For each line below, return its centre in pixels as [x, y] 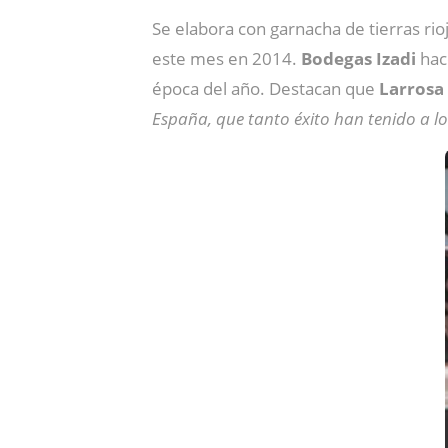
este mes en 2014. [226, 58]
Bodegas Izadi [358, 58]
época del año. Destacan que [265, 88]
